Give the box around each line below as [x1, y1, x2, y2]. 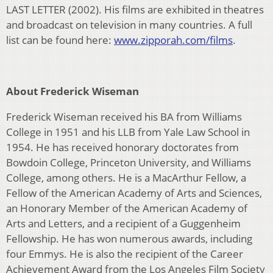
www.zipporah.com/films [114, 33, 233, 48]
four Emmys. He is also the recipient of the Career [6, 247, 243, 261]
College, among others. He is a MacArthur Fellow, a [6, 171, 246, 185]
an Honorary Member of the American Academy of [6, 201, 247, 216]
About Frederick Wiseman [6, 84, 139, 99]
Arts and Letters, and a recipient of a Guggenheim [6, 216, 241, 231]
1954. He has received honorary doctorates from [6, 140, 239, 155]
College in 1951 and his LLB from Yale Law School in [6, 125, 250, 140]
